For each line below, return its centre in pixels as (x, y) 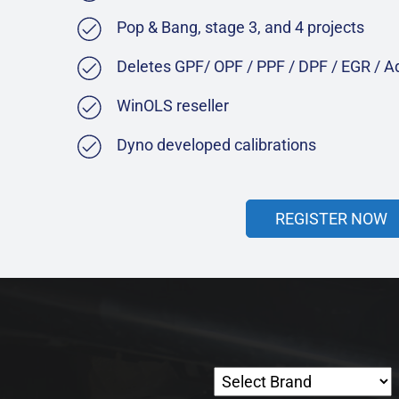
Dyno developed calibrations (216, 145)
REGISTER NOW (331, 219)
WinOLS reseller (173, 106)
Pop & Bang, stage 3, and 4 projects (240, 27)
